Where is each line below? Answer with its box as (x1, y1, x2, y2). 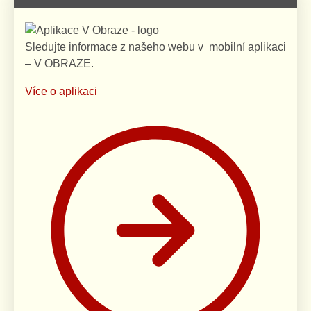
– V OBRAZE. (25, 57, 94, 69)
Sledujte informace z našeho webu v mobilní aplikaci (25, 40, 286, 53)
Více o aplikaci (25, 85, 97, 97)
